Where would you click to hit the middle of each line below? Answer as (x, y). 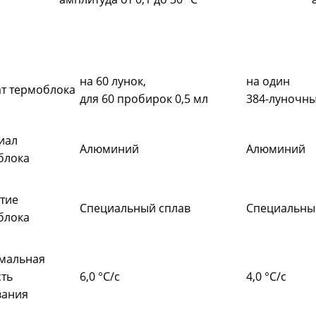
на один (269, 81)
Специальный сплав (135, 208)
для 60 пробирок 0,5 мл (144, 99)
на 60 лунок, (114, 81)
